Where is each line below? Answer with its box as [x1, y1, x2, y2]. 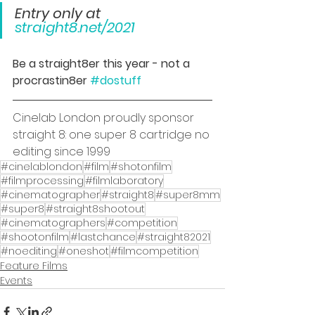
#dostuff [90, 72, 141, 89]
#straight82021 [137, 229, 210, 244]
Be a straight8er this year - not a [13, 55, 193, 72]
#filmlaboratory [85, 173, 163, 188]
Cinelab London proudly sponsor [13, 109, 197, 126]
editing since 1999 [13, 143, 110, 160]
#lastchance [70, 229, 136, 244]
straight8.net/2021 [15, 17, 135, 37]
